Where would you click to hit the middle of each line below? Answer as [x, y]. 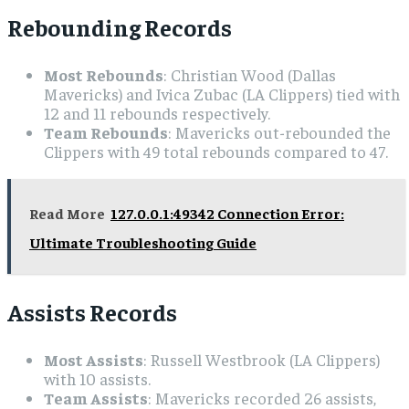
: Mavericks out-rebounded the [279, 132]
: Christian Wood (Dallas [250, 75]
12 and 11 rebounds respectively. [157, 113]
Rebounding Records [120, 27]
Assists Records [92, 312]
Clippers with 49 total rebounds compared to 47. [216, 152]
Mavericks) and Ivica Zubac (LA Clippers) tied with [222, 94]
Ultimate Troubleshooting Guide [143, 242]
